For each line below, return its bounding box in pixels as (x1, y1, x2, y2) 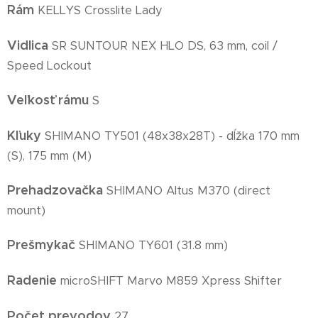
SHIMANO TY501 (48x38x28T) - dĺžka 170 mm (45, 128, 300, 144)
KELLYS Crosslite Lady (38, 3, 163, 18)
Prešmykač (7, 236, 79, 253)
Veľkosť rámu (7, 92, 89, 109)
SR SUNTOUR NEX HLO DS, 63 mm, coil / (52, 38, 278, 54)
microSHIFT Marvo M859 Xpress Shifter (60, 273, 282, 289)
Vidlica (7, 37, 52, 54)
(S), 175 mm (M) (7, 148, 92, 164)
